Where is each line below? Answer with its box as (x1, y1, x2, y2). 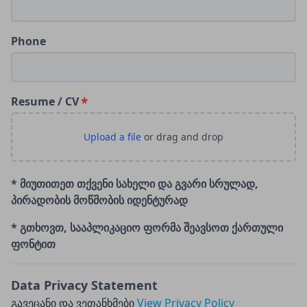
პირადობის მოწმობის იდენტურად (11, 193, 188, 208)
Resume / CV (11, 94, 79, 109)
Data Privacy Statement (11, 277, 158, 293)
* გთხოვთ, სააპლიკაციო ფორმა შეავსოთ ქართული (11, 220, 283, 235)
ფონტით (11, 236, 56, 251)
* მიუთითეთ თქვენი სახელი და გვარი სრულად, (11, 176, 258, 191)
